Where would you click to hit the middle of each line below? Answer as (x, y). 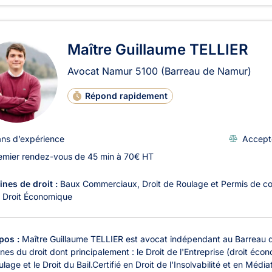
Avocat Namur (101, 71)
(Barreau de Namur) (206, 71)
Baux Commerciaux (99, 183)
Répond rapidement (127, 95)
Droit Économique (37, 196)
